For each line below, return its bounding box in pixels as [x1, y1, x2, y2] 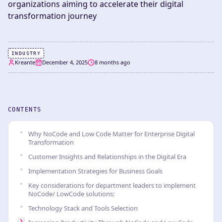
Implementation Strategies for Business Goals [28, 166, 163, 175]
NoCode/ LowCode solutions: [28, 189, 114, 198]
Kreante [15, 58, 35, 66]
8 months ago [95, 58, 130, 66]
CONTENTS [8, 106, 42, 113]
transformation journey [8, 10, 97, 21]
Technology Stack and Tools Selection [28, 204, 138, 213]
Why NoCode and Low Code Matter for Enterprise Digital [28, 129, 195, 138]
